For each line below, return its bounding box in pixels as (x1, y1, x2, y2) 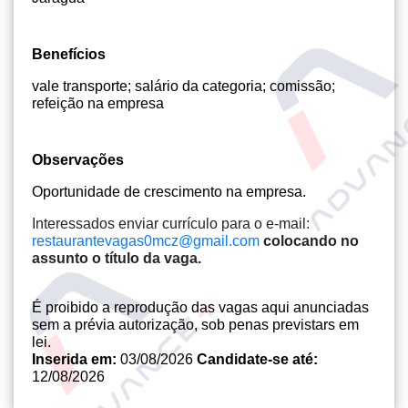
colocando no (263, 233, 359, 249)
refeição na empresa (32, 96, 164, 111)
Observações (32, 152, 124, 168)
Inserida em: (32, 352, 120, 367)
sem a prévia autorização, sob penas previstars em (32, 317, 359, 332)
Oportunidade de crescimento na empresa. (32, 184, 306, 199)
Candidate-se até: (197, 352, 318, 367)
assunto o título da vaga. (32, 250, 201, 266)
